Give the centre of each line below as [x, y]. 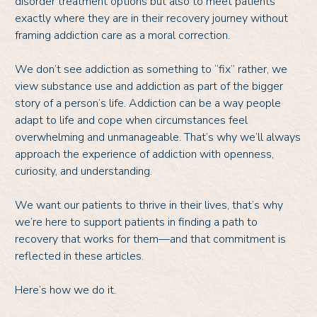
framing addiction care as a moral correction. [124, 35]
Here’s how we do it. [65, 290]
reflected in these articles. [81, 256]
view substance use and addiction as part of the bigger [149, 86]
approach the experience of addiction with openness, [144, 154]
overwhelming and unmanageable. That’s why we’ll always [158, 137]
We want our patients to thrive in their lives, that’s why [149, 205]
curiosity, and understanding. [85, 171]
